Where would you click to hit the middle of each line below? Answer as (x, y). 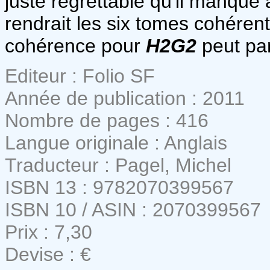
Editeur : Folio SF (80, 76)
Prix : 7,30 (49, 232)
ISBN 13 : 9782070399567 (119, 187)
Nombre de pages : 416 (107, 120)
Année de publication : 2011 (125, 98)
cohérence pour (75, 46)
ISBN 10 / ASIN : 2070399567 (133, 209)
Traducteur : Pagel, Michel (118, 165)
